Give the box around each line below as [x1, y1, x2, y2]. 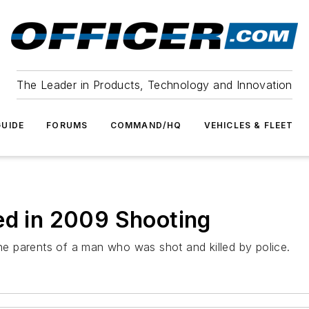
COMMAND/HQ [110, 120, 182, 130]
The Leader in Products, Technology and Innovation [17, 78, 292, 92]
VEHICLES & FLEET [203, 120, 294, 130]
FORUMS [46, 120, 88, 130]
